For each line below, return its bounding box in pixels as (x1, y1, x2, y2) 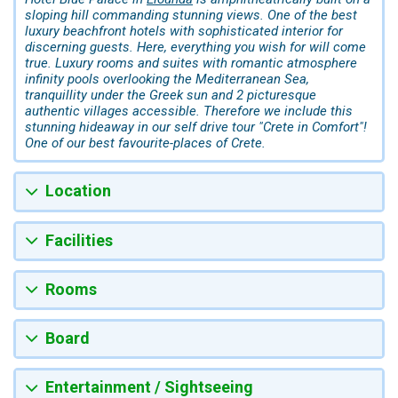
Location (45, 181, 111, 201)
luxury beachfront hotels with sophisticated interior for (25, 23, 343, 40)
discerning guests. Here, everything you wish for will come (25, 39, 366, 56)
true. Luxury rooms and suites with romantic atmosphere (25, 55, 357, 72)
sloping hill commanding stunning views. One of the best (25, 7, 357, 24)
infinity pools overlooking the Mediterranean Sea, (25, 71, 309, 88)
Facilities (45, 230, 113, 250)
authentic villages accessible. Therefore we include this (25, 103, 353, 120)
